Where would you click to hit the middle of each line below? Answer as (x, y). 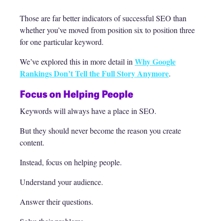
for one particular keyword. (62, 42)
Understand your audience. (61, 182)
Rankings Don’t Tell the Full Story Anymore (94, 74)
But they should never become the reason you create (100, 131)
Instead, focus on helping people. (71, 162)
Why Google (155, 62)
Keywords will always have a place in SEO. (88, 111)
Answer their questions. (56, 202)
